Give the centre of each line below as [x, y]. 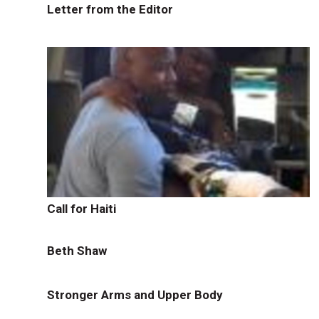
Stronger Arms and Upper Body [135, 294]
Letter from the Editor [110, 10]
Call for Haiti [81, 209]
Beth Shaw [77, 250]
